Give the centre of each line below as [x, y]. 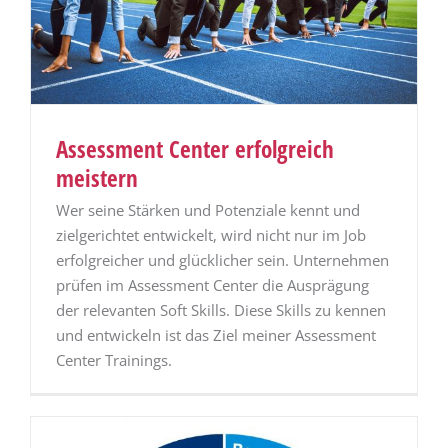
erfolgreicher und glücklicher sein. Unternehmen [222, 260]
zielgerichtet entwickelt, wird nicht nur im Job [211, 235]
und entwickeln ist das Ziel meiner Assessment [216, 335]
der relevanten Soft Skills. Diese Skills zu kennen [221, 310]
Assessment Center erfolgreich [195, 149]
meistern [97, 178]
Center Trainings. [114, 360]
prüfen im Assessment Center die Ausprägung [212, 285]
